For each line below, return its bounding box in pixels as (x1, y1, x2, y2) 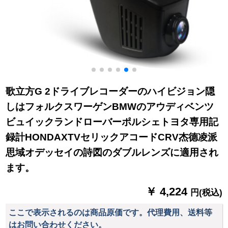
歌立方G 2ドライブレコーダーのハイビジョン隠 (6, 86, 215, 97)
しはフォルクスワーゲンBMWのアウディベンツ (6, 101, 214, 112)
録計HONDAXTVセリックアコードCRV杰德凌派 (6, 132, 218, 143)
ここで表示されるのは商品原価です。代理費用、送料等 (9, 208, 213, 217)
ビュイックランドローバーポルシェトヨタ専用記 (6, 117, 219, 128)
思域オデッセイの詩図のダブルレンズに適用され (6, 147, 219, 158)
